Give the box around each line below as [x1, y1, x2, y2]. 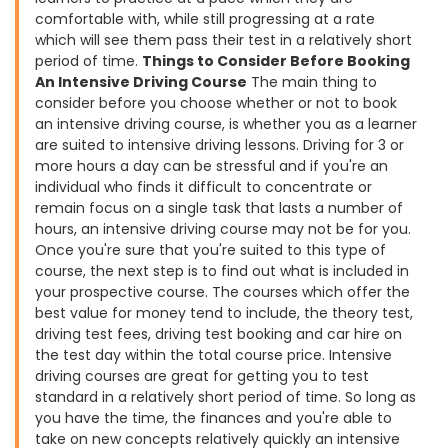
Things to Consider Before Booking [142, 51, 410, 71]
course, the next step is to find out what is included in [35, 261, 409, 281]
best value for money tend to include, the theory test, [35, 303, 413, 323]
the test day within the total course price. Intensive [35, 345, 392, 365]
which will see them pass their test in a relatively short [35, 30, 412, 50]
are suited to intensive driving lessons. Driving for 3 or [35, 135, 404, 155]
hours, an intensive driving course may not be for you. [35, 219, 411, 239]
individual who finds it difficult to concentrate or [35, 177, 372, 197]
